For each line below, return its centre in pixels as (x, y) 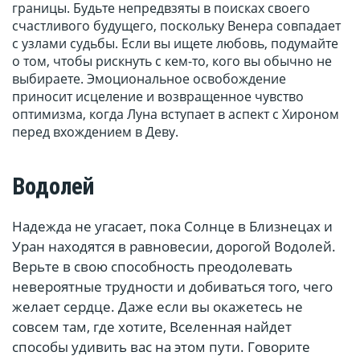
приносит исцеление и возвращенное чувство (158, 97)
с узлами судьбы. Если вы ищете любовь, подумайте (175, 44)
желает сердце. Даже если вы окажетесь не (157, 307)
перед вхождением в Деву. (95, 132)
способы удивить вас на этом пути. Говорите (161, 347)
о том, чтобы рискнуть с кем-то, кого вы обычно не (172, 61)
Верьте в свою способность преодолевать (152, 267)
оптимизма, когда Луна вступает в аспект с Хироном (176, 115)
